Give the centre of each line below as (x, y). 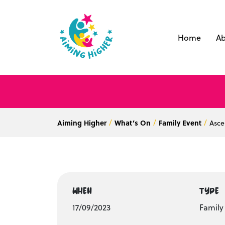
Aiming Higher (82, 123)
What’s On (133, 123)
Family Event (180, 123)
